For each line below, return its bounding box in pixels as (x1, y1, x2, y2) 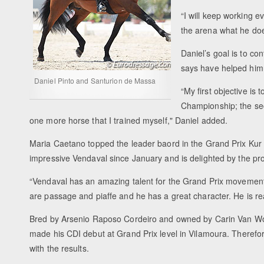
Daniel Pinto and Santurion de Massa (34, 75, 156, 86)
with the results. (29, 242, 89, 255)
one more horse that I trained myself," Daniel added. (29, 114, 228, 127)
